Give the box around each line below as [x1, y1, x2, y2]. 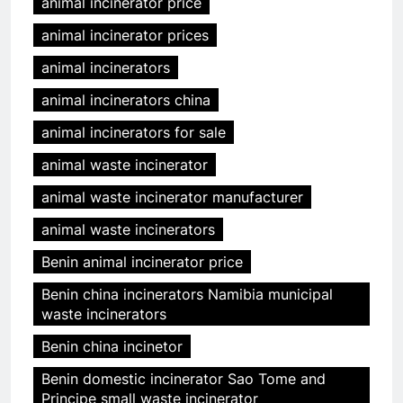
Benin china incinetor [41, 337, 183, 356]
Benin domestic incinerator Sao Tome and [41, 370, 326, 389]
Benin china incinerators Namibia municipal [41, 285, 333, 304]
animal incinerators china [41, 91, 210, 110]
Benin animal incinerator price [41, 253, 243, 272]
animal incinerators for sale [41, 123, 226, 142]
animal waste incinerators [41, 220, 215, 239]
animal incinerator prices [41, 26, 209, 45]
